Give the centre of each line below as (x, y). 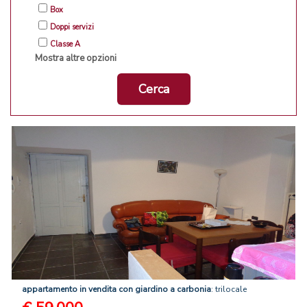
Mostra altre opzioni (76, 59)
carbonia (194, 290)
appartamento (50, 290)
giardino (151, 290)
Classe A (65, 45)
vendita (102, 290)
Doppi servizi (72, 27)
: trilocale (229, 290)
